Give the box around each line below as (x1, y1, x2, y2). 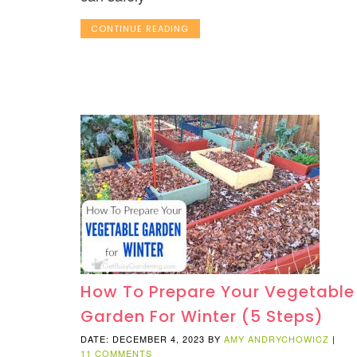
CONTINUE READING (91, 22, 190, 35)
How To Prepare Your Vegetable (80, 280, 355, 304)
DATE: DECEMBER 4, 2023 (80, 332, 205, 346)
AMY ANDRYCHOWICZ (223, 332, 329, 346)
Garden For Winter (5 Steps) (80, 305, 324, 328)
